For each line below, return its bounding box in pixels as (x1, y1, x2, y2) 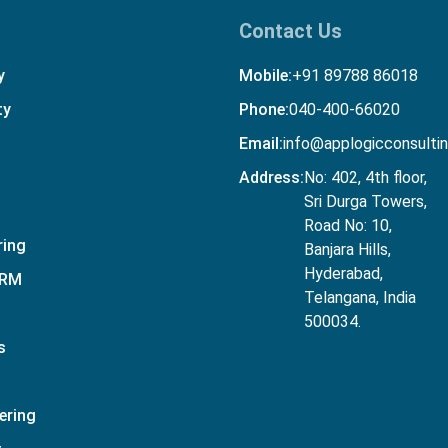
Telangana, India (304, 287, 416, 307)
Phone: (239, 99, 289, 119)
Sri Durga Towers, (304, 191, 427, 211)
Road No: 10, (304, 215, 392, 235)
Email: (239, 133, 283, 153)
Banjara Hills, (304, 239, 391, 259)
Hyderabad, (304, 263, 383, 283)
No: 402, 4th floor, (304, 167, 427, 187)
